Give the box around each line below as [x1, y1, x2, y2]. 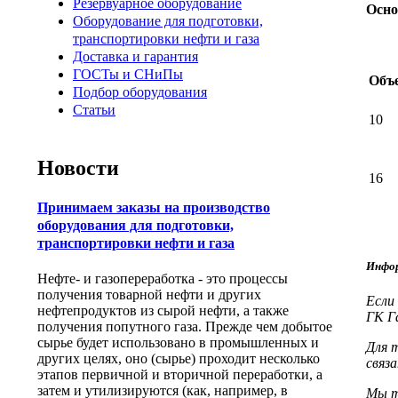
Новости [37, 155, 119, 179]
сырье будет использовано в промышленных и [37, 335, 319, 351]
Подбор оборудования [73, 84, 207, 99]
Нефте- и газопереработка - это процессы [37, 271, 288, 287]
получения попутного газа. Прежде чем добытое [37, 319, 332, 335]
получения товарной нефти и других [37, 287, 261, 303]
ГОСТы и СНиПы [73, 67, 183, 82]
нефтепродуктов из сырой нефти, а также [37, 303, 289, 319]
